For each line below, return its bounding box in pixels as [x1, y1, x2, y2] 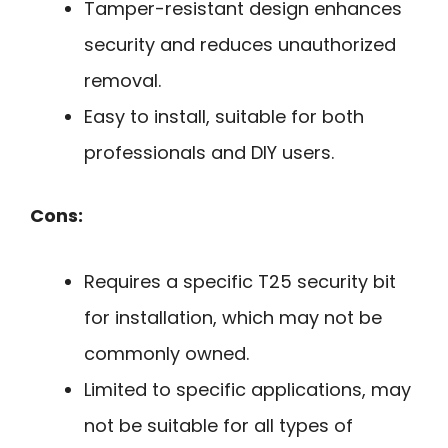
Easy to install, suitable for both [84, 103, 364, 129]
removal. [84, 67, 161, 93]
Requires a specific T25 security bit [84, 269, 396, 295]
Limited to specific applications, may [84, 377, 411, 403]
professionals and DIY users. [84, 139, 334, 165]
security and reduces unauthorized [84, 31, 396, 57]
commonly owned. [84, 341, 249, 367]
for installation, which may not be [84, 305, 382, 331]
